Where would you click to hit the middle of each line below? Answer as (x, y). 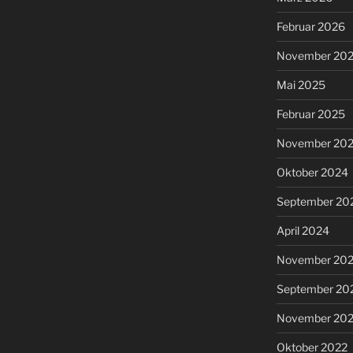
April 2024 (303, 231)
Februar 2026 (310, 27)
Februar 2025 (310, 114)
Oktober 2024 (312, 173)
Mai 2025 (301, 85)
